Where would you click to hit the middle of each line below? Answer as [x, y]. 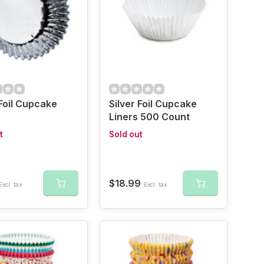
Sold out [126, 134]
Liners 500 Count [149, 117]
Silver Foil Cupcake [153, 104]
